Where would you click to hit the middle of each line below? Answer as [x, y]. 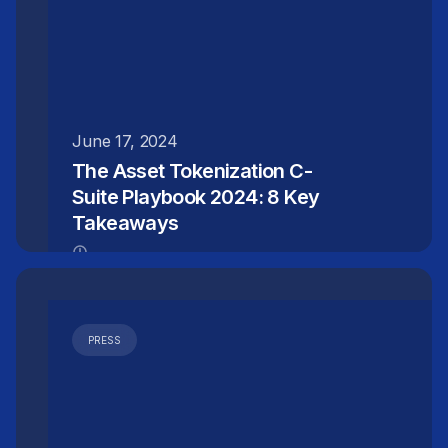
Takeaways [125, 222]
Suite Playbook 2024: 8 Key [196, 196]
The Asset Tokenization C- [192, 170]
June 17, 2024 [125, 140]
